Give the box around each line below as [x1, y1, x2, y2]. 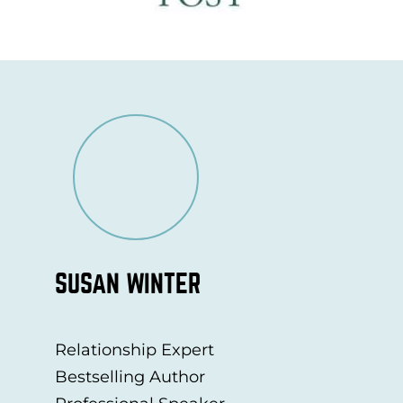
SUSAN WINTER [54, 271, 201, 299]
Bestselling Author [54, 367, 205, 388]
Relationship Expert [54, 340, 214, 361]
